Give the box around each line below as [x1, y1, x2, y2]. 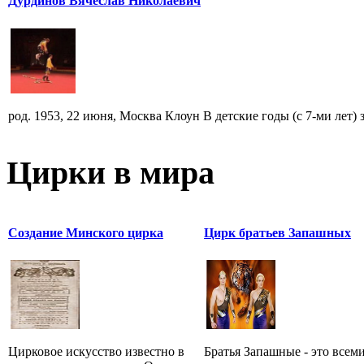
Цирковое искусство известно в [8, 344, 184, 358]
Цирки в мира [6, 154, 214, 191]
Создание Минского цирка [8, 225, 163, 240]
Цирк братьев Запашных [204, 225, 351, 240]
